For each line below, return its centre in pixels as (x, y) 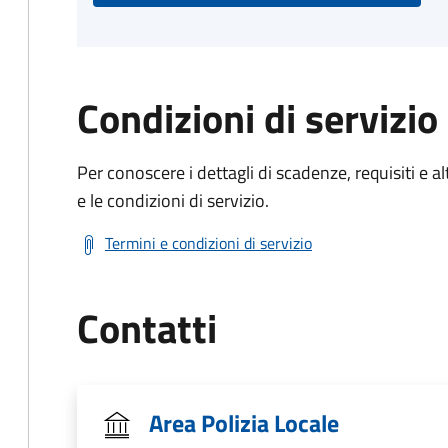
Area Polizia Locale (244, 423)
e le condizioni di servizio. (173, 200)
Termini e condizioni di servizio (208, 243)
